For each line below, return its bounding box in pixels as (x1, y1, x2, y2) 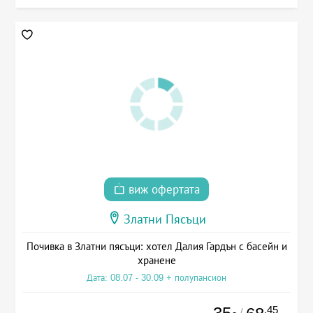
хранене (137, 254, 176, 266)
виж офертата (125, 182, 200, 196)
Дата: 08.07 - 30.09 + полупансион (87, 272, 226, 283)
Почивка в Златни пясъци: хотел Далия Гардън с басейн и (26, 240, 287, 252)
